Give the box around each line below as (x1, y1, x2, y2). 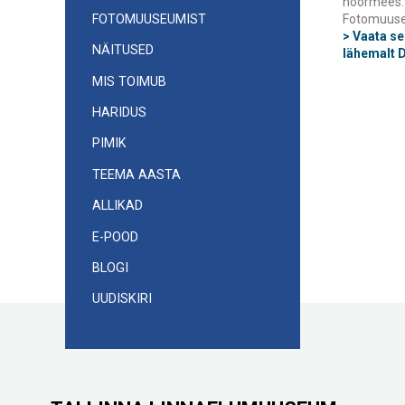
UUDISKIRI (92, 291, 152, 307)
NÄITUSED (92, 42, 154, 59)
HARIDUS (92, 105, 146, 121)
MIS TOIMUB (92, 73, 166, 89)
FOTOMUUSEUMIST (92, 11, 206, 27)
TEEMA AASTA (92, 166, 181, 183)
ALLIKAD (92, 198, 143, 214)
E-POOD (92, 229, 138, 245)
